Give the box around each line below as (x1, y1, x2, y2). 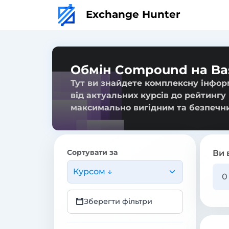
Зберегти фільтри (84, 196, 152, 206)
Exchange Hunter (83, 8, 180, 20)
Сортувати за (67, 147, 118, 157)
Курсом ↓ (73, 166, 112, 176)
